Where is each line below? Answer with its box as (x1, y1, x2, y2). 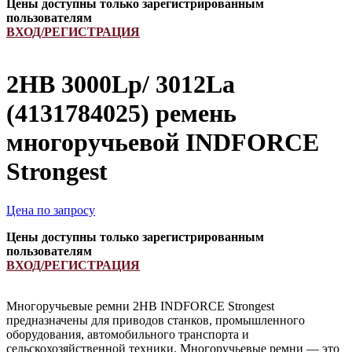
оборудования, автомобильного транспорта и (6, 327, 249, 341)
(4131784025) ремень (6, 99, 236, 128)
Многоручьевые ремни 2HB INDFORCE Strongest (6, 299, 274, 313)
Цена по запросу (6, 203, 95, 217)
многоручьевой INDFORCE (6, 128, 319, 157)
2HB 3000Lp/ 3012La (6, 70, 235, 99)
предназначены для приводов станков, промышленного (6, 313, 305, 327)
